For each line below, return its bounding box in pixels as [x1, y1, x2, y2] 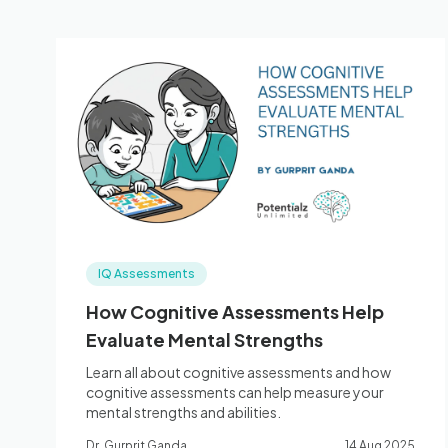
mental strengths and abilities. [86, 403, 281, 421]
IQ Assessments [98, 266, 195, 281]
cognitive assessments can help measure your [86, 383, 384, 401]
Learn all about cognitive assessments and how [86, 363, 391, 381]
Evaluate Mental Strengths [86, 328, 323, 351]
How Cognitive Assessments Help [86, 300, 384, 323]
